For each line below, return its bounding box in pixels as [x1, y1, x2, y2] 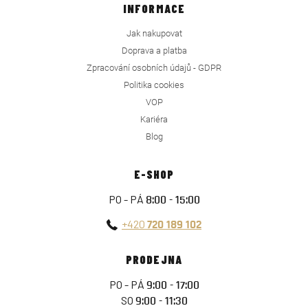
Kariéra [140, 114, 168, 125]
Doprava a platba [121, 45, 187, 56]
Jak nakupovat [126, 28, 182, 39]
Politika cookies [124, 80, 184, 91]
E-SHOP [133, 167, 175, 181]
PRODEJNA [126, 252, 182, 267]
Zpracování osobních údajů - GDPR [87, 63, 221, 74]
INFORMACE [123, 1, 185, 16]
